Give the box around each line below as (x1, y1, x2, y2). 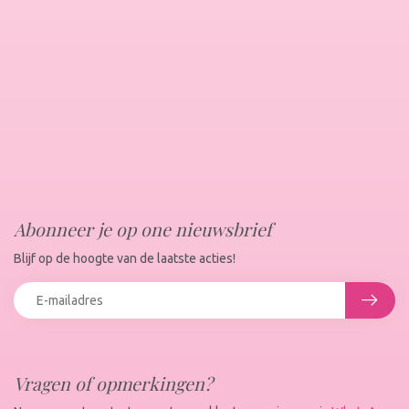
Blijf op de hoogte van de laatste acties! (14, 250, 236, 266)
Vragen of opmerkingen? (14, 371, 213, 395)
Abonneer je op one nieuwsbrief (14, 216, 272, 241)
